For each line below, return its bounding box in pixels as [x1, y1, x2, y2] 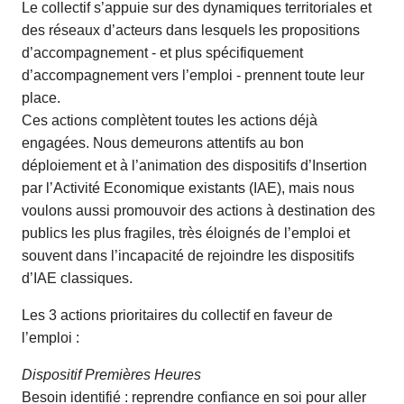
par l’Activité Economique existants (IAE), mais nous [22, 180, 354, 196]
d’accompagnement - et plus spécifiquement [22, 45, 303, 60]
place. [22, 90, 60, 106]
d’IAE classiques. [22, 271, 133, 286]
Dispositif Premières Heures [22, 367, 201, 382]
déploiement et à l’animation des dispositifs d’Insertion [22, 158, 367, 173]
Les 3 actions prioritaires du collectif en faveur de [22, 308, 333, 323]
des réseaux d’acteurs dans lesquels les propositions [22, 23, 360, 38]
